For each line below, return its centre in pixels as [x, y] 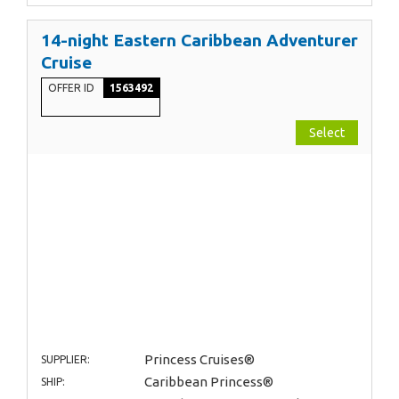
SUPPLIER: [65, 359]
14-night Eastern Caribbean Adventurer [199, 41]
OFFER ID [73, 88]
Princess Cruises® [199, 359]
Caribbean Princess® [208, 381]
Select [327, 133]
